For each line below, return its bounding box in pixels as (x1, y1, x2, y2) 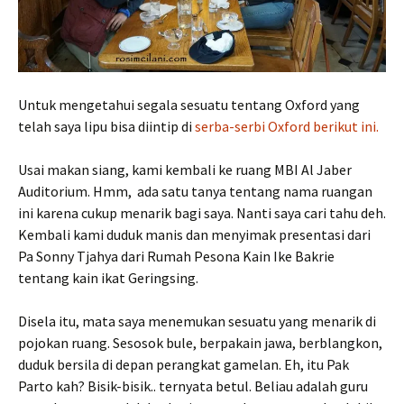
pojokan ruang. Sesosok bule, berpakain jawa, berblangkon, (18, 333, 382, 352)
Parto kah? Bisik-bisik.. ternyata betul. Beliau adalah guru (18, 376, 368, 395)
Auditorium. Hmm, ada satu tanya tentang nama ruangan (18, 181, 372, 200)
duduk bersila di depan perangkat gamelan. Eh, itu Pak (18, 354, 349, 373)
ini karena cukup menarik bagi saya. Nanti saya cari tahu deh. (18, 203, 386, 222)
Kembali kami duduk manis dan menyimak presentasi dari (18, 225, 371, 243)
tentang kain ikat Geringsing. (18, 268, 198, 287)
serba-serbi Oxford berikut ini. (192, 116, 379, 135)
